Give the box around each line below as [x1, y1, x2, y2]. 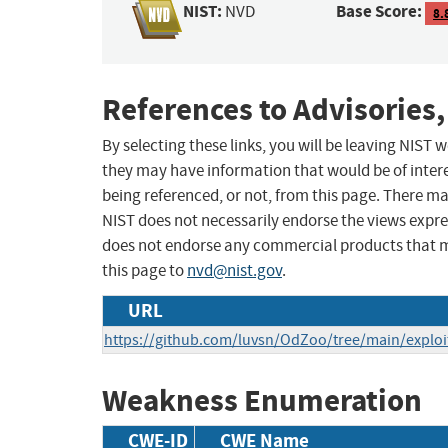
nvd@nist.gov [187, 260, 282, 282]
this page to [102, 260, 187, 282]
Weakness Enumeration [102, 380, 422, 422]
